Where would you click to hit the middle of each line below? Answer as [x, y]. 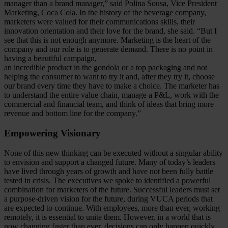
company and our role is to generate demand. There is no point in [108, 49]
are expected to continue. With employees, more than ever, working [112, 208]
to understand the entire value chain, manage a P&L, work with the [111, 95]
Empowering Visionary [52, 133]
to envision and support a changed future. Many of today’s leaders [110, 162]
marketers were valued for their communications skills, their [99, 22]
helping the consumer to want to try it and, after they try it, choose [109, 77]
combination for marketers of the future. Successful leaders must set [112, 189]
